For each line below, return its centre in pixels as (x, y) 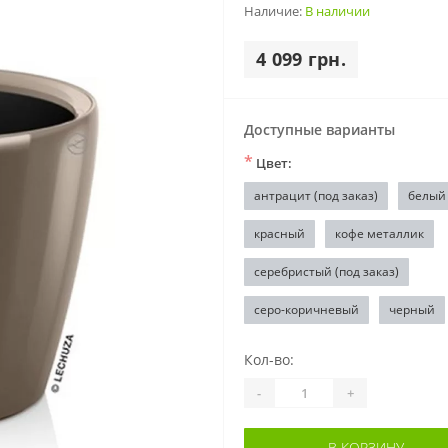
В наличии (337, 11)
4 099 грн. (301, 59)
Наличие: (274, 11)
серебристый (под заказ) (326, 271)
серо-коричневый (306, 309)
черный (412, 309)
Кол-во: (269, 359)
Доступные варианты (319, 129)
